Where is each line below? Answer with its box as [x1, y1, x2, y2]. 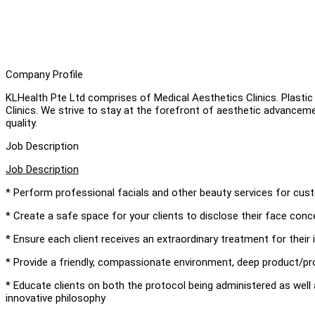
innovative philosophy [6, 291, 105, 304]
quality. [6, 116, 40, 129]
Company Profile [6, 67, 83, 81]
